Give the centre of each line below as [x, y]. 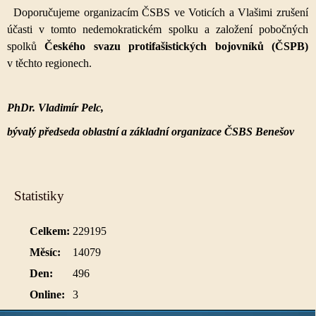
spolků [26, 46]
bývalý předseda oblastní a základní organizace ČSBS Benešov [151, 132]
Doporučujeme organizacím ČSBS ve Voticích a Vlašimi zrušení [161, 12]
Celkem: [50, 231]
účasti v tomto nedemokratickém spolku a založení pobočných [158, 29]
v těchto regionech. [49, 63]
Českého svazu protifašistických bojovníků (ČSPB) [177, 46]
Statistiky [39, 196]
